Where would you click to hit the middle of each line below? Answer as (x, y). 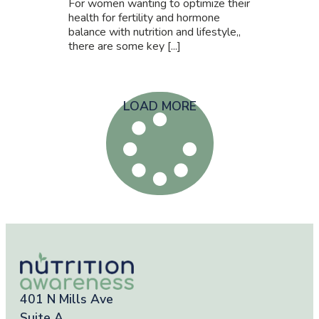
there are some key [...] (125, 46)
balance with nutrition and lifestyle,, (155, 32)
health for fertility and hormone (144, 18)
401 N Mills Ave (67, 299)
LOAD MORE (159, 106)
